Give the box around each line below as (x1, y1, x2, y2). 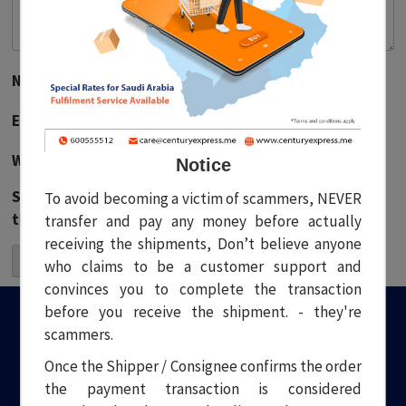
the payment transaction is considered (44, 379, 362, 400)
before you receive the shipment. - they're (44, 302, 362, 323)
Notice (175, 155, 231, 176)
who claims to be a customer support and (44, 256, 362, 277)
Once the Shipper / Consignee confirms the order (44, 356, 362, 377)
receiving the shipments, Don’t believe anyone (44, 234, 362, 255)
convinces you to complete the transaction (44, 279, 362, 300)
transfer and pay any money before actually (44, 211, 362, 232)
